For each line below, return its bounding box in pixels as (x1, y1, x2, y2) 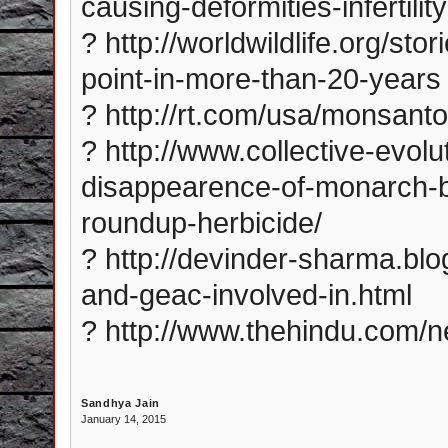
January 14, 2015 (81, 413, 166, 425)
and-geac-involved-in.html (81, 278, 412, 311)
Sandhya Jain (81, 397, 160, 409)
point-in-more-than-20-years (81, 62, 441, 95)
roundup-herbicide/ (81, 206, 322, 239)
